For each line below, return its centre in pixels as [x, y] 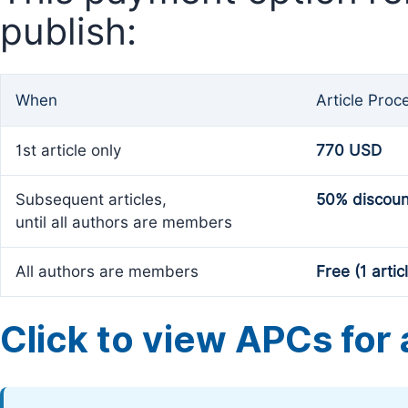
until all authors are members [124, 222]
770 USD [349, 150]
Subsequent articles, [91, 199]
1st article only [68, 150]
